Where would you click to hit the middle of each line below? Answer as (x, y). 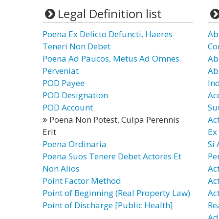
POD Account (68, 107)
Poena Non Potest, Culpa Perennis (113, 120)
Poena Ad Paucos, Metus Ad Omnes (111, 58)
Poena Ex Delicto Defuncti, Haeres (108, 34)
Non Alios (61, 168)
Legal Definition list (109, 13)
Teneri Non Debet (77, 46)
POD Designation (75, 95)
